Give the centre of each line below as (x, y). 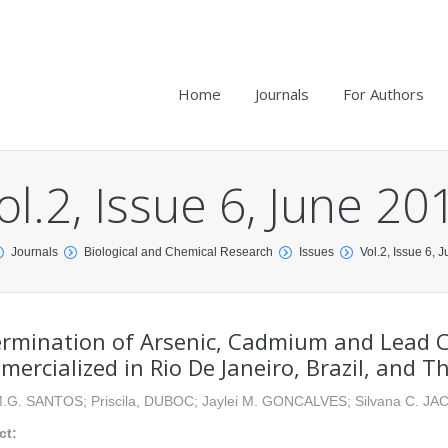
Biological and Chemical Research (178, 252)
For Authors (383, 94)
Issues (316, 252)
